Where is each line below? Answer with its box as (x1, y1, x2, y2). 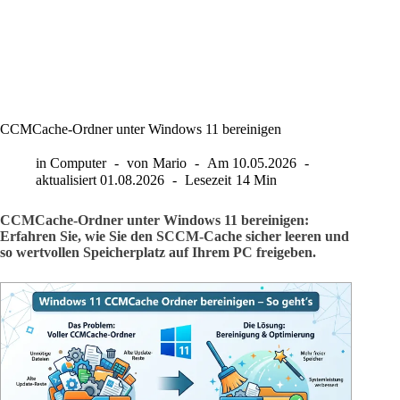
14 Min (235, 172, 277, 188)
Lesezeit (185, 172, 232, 188)
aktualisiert (36, 172, 96, 188)
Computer (50, 155, 107, 171)
